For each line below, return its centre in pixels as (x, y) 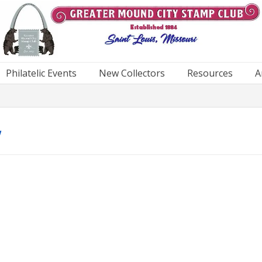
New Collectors (132, 73)
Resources (210, 73)
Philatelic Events (41, 73)
